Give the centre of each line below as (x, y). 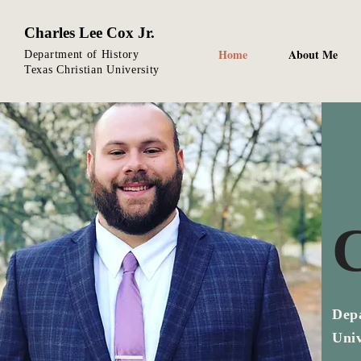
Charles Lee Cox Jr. (89, 33)
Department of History (82, 54)
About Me (313, 54)
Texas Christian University (92, 70)
